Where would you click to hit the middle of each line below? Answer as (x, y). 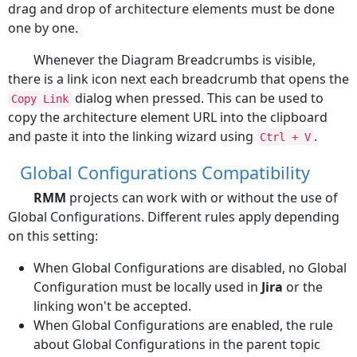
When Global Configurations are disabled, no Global (190, 267)
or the (303, 286)
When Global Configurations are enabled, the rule (183, 325)
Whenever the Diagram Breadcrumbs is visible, (175, 60)
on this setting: (53, 235)
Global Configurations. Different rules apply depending (174, 216)
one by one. (43, 28)
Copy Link (40, 99)
